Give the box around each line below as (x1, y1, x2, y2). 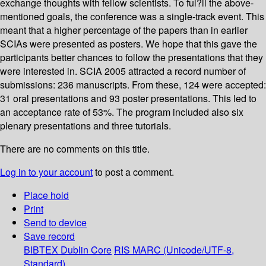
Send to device (24, 216, 87, 230)
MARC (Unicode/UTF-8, (132, 243, 234, 257)
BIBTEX (24, 243, 58, 257)
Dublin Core (61, 243, 112, 257)
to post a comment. (93, 165, 174, 179)
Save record (24, 229, 75, 243)
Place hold (24, 188, 69, 202)
